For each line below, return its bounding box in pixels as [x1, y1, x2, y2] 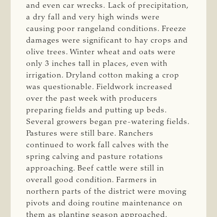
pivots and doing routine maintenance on [26, 200, 183, 208]
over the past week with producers [26, 95, 158, 103]
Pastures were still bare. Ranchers [26, 130, 154, 138]
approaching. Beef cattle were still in [26, 165, 165, 173]
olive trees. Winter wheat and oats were [26, 48, 176, 57]
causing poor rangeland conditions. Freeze [26, 25, 187, 33]
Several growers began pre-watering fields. [26, 118, 190, 126]
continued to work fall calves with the [26, 141, 170, 150]
